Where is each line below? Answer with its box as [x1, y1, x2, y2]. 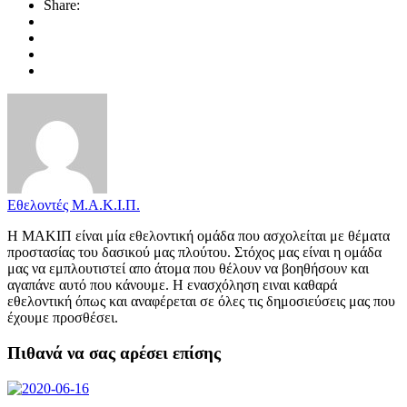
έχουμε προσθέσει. [7, 310, 118, 326]
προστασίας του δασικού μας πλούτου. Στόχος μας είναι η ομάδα [7, 244, 382, 261]
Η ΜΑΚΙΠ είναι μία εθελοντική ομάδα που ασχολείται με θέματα [7, 228, 390, 244]
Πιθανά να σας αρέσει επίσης [7, 343, 221, 363]
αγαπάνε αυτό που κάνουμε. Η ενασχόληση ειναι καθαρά [7, 277, 337, 293]
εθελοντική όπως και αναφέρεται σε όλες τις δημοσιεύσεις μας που [7, 293, 395, 310]
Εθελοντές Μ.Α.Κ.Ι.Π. [7, 197, 140, 213]
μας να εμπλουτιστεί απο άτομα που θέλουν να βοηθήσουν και [7, 261, 369, 277]
